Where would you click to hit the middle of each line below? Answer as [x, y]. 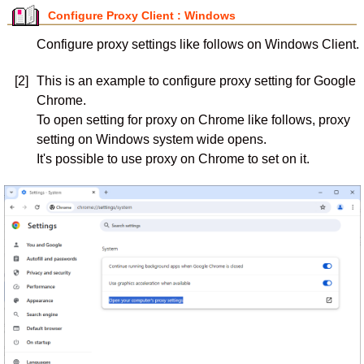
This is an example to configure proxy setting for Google [196, 81]
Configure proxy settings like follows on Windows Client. [197, 44]
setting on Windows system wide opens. [151, 139]
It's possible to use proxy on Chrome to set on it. [173, 159]
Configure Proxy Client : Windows [142, 15]
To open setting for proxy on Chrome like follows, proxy [193, 120]
